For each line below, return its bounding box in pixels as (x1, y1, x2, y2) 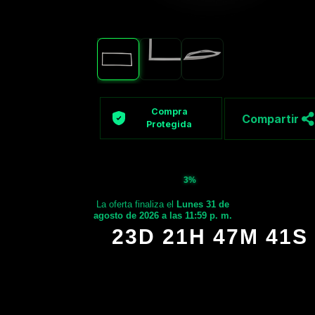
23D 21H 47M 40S (112, 224, 309, 248)
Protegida (146, 119, 193, 130)
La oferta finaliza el (96, 198, 177, 210)
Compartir (241, 112, 302, 127)
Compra (150, 106, 188, 117)
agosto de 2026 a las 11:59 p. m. (94, 210, 233, 221)
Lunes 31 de (176, 198, 230, 210)
